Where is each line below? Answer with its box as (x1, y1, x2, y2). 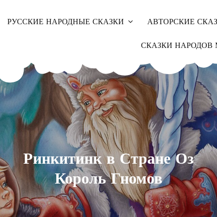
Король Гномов (55, 169, 162, 188)
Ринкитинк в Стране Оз (23, 149, 194, 168)
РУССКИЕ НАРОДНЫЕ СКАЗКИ (7, 16, 124, 27)
